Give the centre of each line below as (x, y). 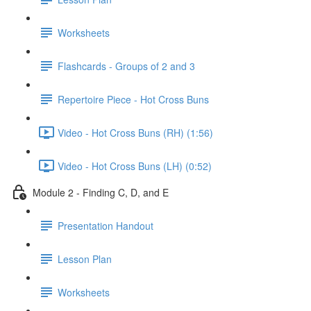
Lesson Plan (85, 259)
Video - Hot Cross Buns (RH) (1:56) (135, 132)
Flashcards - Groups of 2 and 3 (126, 66)
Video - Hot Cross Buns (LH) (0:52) (135, 166)
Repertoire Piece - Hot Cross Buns (133, 99)
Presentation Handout (106, 225)
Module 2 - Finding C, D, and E (101, 192)
